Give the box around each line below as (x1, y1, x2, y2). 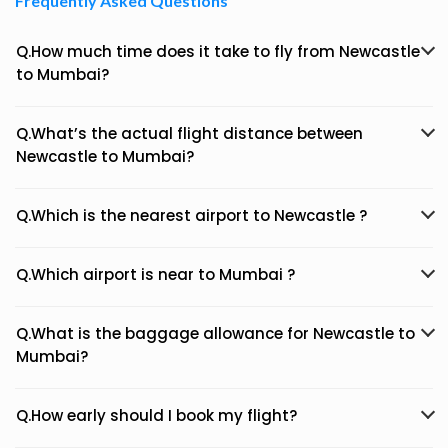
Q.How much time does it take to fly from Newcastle (16, 41, 420, 62)
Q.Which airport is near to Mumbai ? (16, 264, 295, 285)
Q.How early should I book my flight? (16, 405, 297, 426)
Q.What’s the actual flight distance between (16, 123, 363, 144)
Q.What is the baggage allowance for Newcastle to (16, 323, 415, 344)
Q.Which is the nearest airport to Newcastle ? (16, 205, 367, 226)
